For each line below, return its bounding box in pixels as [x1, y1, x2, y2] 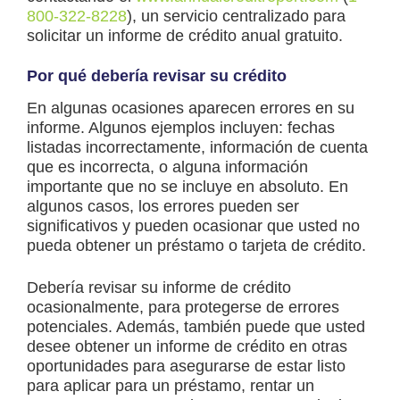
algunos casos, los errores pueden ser [27, 197, 299, 216]
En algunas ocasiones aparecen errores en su [27, 99, 354, 118]
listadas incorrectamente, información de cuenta [27, 138, 368, 157]
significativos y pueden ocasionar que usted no [27, 217, 360, 236]
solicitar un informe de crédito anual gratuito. [27, 27, 343, 46]
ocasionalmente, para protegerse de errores [27, 298, 339, 317]
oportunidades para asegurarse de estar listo [27, 357, 346, 376]
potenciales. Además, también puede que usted [27, 318, 365, 337]
